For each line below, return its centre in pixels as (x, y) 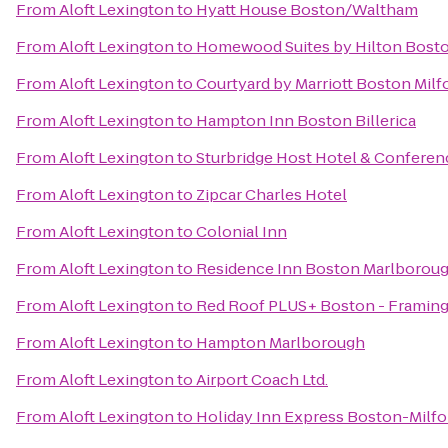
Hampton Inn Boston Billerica (306, 120)
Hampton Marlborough (280, 342)
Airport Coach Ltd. (262, 379)
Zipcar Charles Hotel (271, 194)
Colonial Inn (241, 231)
